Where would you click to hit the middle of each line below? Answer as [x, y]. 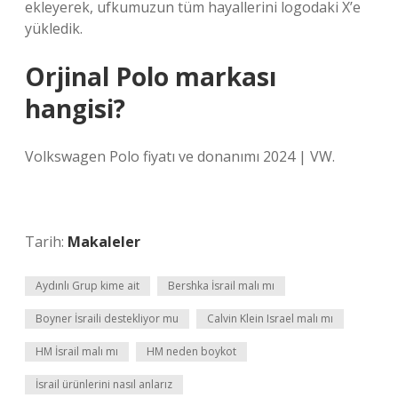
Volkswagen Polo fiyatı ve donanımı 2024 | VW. [180, 156]
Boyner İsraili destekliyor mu [107, 318]
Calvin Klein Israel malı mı [270, 318]
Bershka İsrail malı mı [221, 286]
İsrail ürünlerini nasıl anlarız [104, 384]
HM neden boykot [191, 351]
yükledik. [54, 28]
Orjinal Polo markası [151, 76]
